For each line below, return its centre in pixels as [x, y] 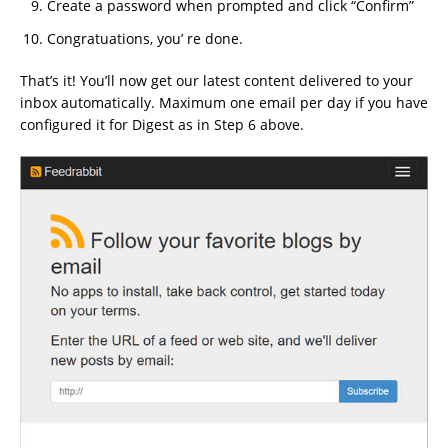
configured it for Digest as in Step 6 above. [162, 124]
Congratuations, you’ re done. [145, 38]
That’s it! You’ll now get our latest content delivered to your [216, 80]
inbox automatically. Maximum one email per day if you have [224, 102]
